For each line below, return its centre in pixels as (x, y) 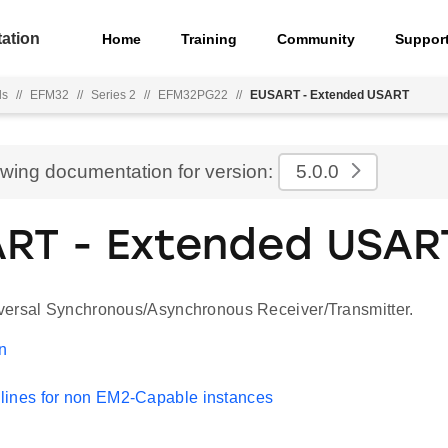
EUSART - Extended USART (329, 95)
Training (209, 38)
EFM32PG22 (193, 95)
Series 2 (113, 95)
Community (316, 38)
